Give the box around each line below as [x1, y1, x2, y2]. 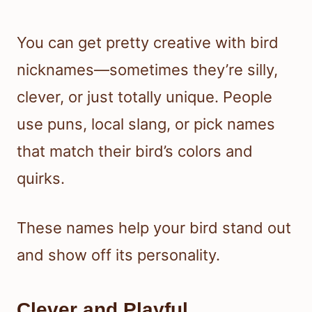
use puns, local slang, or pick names [17, 115, 275, 134]
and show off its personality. [17, 246, 220, 265]
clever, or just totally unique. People [17, 88, 272, 107]
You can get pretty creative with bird [17, 33, 279, 52]
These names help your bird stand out [17, 219, 291, 237]
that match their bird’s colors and [17, 142, 253, 161]
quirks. [17, 169, 65, 188]
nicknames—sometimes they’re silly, [17, 61, 278, 79]
